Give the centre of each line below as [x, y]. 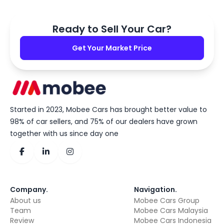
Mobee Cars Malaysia [171, 210]
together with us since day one [64, 133]
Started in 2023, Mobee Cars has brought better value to [108, 109]
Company [28, 189]
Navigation [154, 189]
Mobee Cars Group [167, 200]
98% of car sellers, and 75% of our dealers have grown [104, 121]
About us [25, 200]
